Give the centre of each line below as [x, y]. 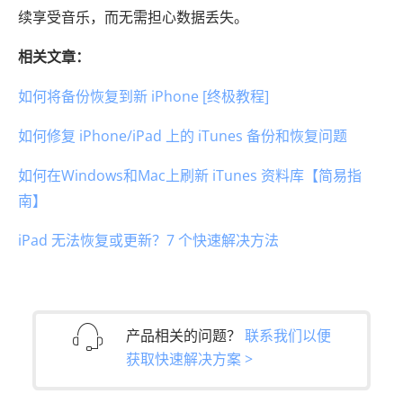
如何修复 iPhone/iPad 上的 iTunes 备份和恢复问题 [183, 135]
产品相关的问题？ [185, 335]
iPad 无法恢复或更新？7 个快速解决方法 [148, 240]
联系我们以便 [288, 335]
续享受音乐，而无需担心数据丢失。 [133, 17]
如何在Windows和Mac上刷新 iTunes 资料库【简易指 [190, 175]
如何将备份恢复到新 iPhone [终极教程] [143, 96]
